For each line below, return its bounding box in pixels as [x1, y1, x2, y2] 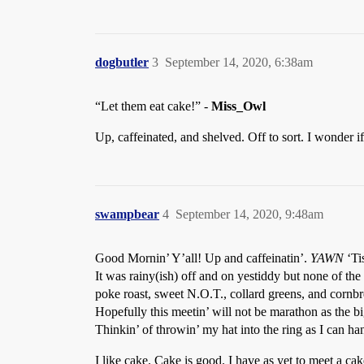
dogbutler [95, 55, 149, 70]
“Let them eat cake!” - [95, 99, 211, 114]
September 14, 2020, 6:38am [165, 55, 313, 70]
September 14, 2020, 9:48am [175, 207, 323, 222]
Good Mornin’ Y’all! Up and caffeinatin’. [95, 251, 310, 266]
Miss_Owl [211, 99, 266, 114]
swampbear [95, 207, 159, 222]
